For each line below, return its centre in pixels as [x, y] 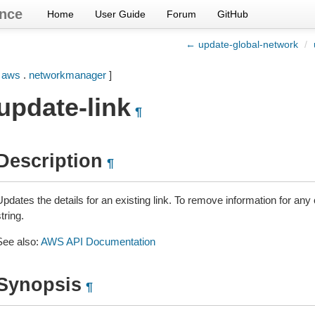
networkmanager [67, 75]
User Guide [120, 14]
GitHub [233, 14]
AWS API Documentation [98, 242]
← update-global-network [242, 44]
